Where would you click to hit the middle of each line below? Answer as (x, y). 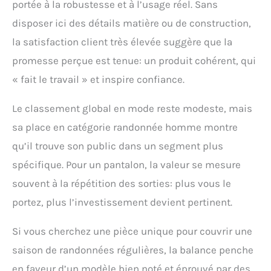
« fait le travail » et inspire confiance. (98, 80)
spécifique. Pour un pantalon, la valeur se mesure (126, 165)
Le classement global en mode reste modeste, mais (132, 109)
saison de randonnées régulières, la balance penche (133, 250)
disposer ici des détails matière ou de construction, (132, 23)
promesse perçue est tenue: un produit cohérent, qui (134, 61)
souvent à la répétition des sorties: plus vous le (122, 184)
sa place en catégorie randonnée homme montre (125, 127)
